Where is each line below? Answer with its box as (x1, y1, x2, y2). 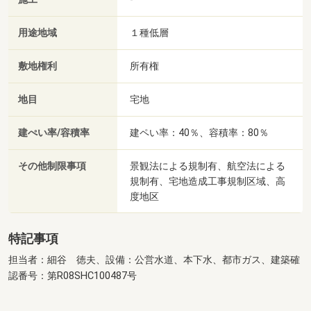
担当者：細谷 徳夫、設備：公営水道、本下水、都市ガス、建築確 (8, 254, 300, 267)
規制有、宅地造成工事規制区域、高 (130, 176, 285, 187)
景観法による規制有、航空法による (130, 160, 285, 172)
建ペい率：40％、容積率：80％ (130, 127, 269, 139)
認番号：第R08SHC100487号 (8, 270, 137, 283)
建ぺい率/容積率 (18, 127, 90, 140)
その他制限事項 (18, 160, 86, 173)
